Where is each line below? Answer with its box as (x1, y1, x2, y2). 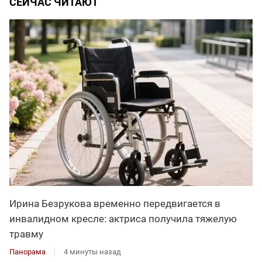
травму (9, 228, 43, 240)
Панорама (9, 247, 46, 257)
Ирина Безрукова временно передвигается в (9, 198, 220, 210)
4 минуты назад (64, 247, 121, 257)
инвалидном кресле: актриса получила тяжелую (9, 213, 237, 225)
